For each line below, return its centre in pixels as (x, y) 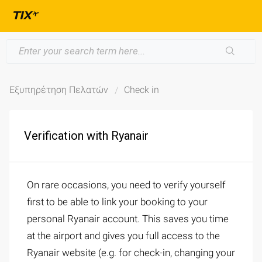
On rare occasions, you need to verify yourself (126, 185)
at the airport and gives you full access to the (123, 236)
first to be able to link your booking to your (117, 202)
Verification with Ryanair (86, 136)
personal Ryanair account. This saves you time (128, 219)
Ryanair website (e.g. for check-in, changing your (131, 253)
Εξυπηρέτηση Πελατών (59, 90)
